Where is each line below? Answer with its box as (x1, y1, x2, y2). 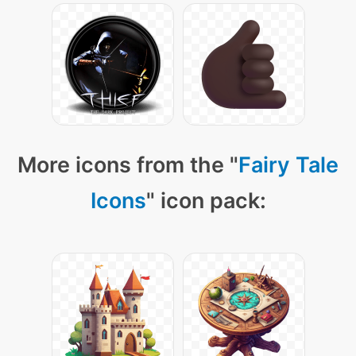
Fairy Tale (238, 152, 339, 179)
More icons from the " (17, 152, 238, 179)
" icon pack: (145, 188, 266, 215)
